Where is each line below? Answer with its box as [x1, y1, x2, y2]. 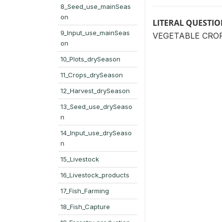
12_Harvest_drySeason [60, 87, 130, 95]
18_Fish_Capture [60, 203, 110, 211]
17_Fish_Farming [60, 187, 109, 195]
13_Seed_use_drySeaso [60, 103, 132, 111]
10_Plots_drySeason [60, 55, 120, 63]
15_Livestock [60, 155, 99, 163]
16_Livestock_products [60, 171, 129, 179]
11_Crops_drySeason [60, 71, 123, 79]
